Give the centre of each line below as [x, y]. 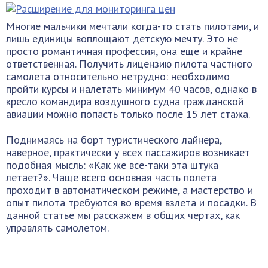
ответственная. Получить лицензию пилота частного [129, 64]
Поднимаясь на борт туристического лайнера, [114, 140]
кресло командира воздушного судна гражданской [125, 101]
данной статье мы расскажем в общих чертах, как [123, 215]
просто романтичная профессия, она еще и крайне [124, 51]
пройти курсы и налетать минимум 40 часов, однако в [131, 89]
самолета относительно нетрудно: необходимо [118, 76]
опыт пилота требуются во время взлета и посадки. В [131, 202]
